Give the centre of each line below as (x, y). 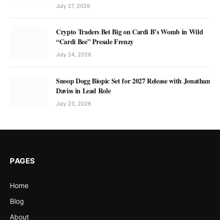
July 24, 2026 (74, 55)
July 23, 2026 (74, 104)
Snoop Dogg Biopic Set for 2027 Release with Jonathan (133, 81)
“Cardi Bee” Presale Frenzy (95, 42)
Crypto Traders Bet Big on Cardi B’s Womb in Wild (130, 32)
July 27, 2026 (73, 6)
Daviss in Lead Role (83, 91)
